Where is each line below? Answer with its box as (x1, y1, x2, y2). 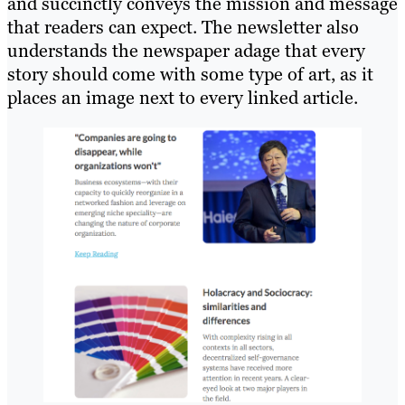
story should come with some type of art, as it (7, 62, 373, 87)
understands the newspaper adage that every (7, 39, 365, 63)
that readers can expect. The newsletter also (7, 15, 359, 40)
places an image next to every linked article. (7, 86, 358, 110)
